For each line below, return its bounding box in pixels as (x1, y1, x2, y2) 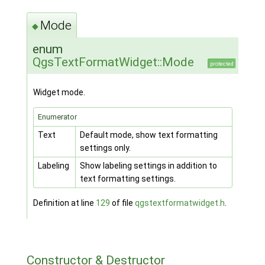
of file (109, 198, 135, 208)
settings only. (79, 143, 131, 153)
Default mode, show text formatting (79, 130, 218, 140)
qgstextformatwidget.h (134, 198, 225, 208)
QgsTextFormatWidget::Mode (32, 55, 194, 70)
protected (209, 60, 234, 67)
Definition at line (33, 198, 96, 208)
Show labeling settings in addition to (79, 161, 217, 171)
